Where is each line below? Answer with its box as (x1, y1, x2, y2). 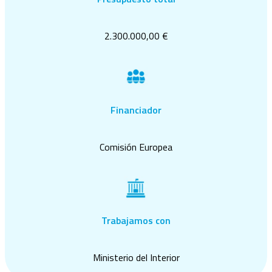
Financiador (110, 102, 161, 117)
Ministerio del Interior (92, 250, 180, 265)
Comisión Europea (100, 139, 172, 154)
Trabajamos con (101, 213, 171, 228)
